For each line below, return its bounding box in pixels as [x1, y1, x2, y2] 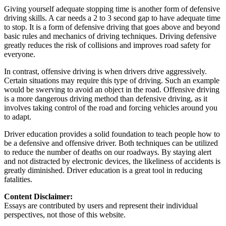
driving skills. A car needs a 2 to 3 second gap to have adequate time [4, 13, 220, 22]
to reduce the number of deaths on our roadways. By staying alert [4, 147, 211, 156]
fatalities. [4, 175, 32, 184]
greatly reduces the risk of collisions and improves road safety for [4, 40, 210, 49]
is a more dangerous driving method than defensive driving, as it [4, 94, 207, 103]
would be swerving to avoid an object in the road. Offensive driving [4, 85, 219, 94]
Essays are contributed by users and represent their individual [4, 201, 198, 210]
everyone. [4, 49, 35, 59]
